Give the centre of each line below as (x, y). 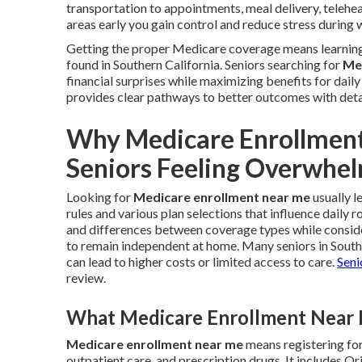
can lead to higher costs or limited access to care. (202, 261)
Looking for (100, 197)
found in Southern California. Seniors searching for (204, 64)
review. (86, 278)
